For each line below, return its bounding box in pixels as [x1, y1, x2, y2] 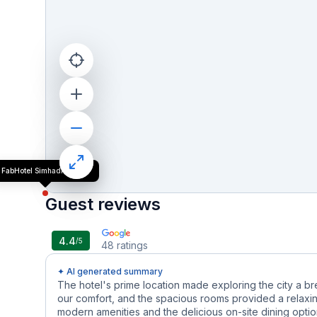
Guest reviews [45, 194, 161, 214]
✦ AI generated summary [57, 266, 163, 277]
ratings [117, 239, 148, 251]
